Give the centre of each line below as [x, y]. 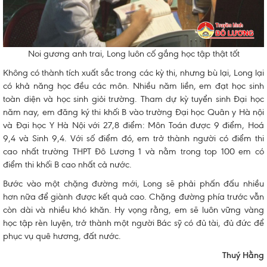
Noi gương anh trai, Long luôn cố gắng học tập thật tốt [133, 53]
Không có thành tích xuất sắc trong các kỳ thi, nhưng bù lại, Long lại [133, 72]
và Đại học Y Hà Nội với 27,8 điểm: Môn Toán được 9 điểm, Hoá [133, 125]
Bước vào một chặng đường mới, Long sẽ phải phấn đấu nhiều [133, 183]
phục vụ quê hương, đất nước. [62, 236]
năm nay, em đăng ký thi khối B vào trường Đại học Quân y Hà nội [133, 112]
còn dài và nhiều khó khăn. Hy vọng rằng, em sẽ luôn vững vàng [133, 209]
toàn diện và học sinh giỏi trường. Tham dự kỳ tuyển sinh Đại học [133, 99]
